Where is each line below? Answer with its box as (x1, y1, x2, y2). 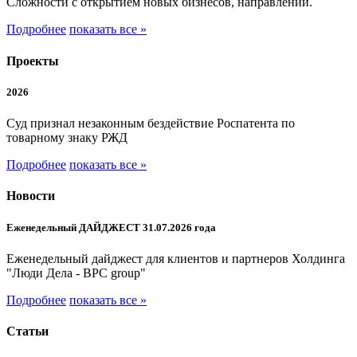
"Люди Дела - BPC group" (6, 265, 146, 280)
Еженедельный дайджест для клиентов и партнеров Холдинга (6, 251, 345, 265)
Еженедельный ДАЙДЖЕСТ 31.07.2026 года (6, 221, 216, 233)
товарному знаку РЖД (6, 131, 127, 145)
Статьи (6, 324, 49, 338)
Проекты (6, 53, 59, 68)
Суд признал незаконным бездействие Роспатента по (6, 116, 295, 131)
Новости (6, 189, 55, 203)
